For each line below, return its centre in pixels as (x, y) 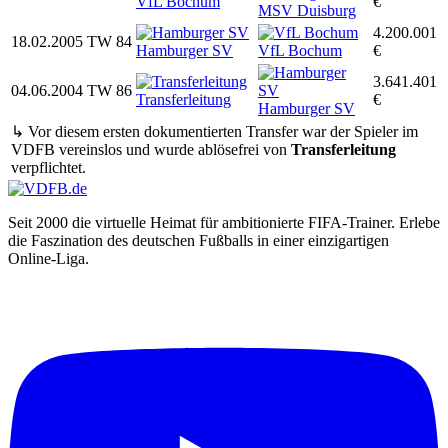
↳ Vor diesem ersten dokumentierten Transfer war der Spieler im (214, 132)
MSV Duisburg (307, 11)
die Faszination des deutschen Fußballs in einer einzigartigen (198, 241)
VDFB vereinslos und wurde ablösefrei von (151, 150)
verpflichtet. (48, 168)
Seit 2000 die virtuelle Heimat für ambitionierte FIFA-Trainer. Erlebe (224, 223)
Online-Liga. (48, 259)
